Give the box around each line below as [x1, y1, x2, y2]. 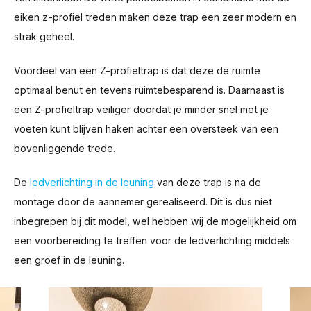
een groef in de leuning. [14, 254, 124, 267]
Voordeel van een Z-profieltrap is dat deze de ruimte [14, 65, 260, 77]
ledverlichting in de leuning [30, 176, 154, 189]
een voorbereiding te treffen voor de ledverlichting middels [14, 235, 290, 247]
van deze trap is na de [154, 176, 261, 189]
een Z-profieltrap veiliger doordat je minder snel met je [14, 103, 269, 116]
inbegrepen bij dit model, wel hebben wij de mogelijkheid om [14, 215, 296, 228]
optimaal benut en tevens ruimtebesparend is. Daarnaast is [14, 84, 285, 96]
